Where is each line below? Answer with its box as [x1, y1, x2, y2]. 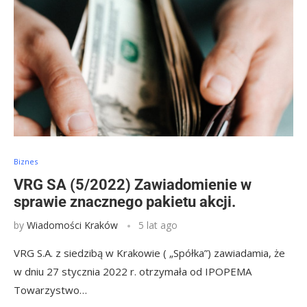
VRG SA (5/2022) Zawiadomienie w [14, 176, 251, 193]
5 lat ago [138, 219, 177, 232]
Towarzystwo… [14, 283, 87, 297]
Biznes [14, 156, 38, 167]
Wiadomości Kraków [27, 219, 118, 232]
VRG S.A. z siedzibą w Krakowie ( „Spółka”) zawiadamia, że [14, 246, 285, 260]
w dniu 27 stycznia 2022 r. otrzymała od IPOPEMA [14, 265, 251, 278]
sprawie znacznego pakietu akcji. [14, 193, 236, 210]
